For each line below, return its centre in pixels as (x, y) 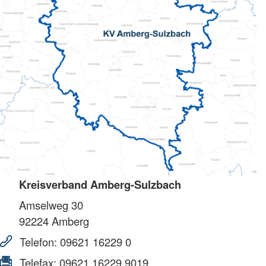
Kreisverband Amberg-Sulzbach (100, 184)
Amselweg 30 (51, 205)
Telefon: (38, 241)
